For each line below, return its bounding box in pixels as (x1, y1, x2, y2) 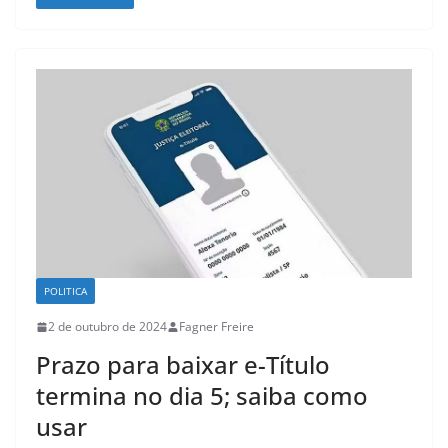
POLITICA (44, 284, 87, 299)
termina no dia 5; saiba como (36, 379, 368, 413)
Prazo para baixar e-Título (36, 348, 330, 382)
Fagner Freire (179, 318, 254, 336)
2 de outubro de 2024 (48, 318, 167, 336)
